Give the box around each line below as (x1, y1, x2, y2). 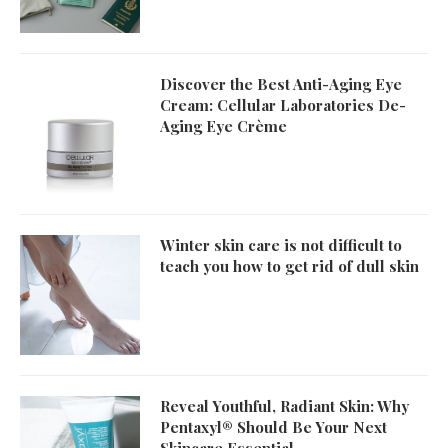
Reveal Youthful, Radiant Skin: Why (160, 396, 409, 416)
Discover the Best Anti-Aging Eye (160, 74, 402, 94)
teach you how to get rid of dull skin (160, 256, 419, 276)
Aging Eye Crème (160, 116, 287, 136)
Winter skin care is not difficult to (160, 235, 402, 255)
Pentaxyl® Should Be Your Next (160, 417, 387, 437)
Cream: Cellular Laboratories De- (160, 95, 406, 115)
